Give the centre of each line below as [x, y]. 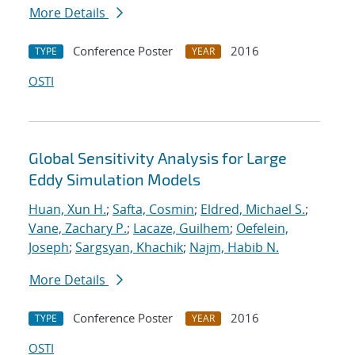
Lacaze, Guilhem [181, 229]
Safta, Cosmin [153, 210]
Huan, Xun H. [67, 210]
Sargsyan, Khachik [129, 248]
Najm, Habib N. [234, 248]
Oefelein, [262, 229]
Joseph [49, 248]
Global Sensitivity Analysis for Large [158, 158]
